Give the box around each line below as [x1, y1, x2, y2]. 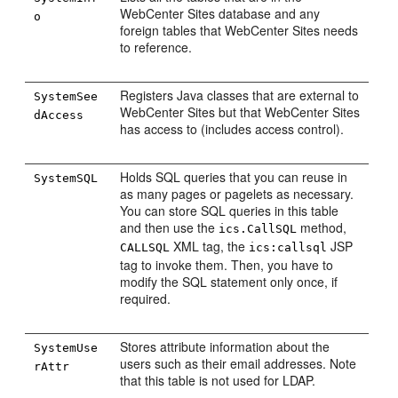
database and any [215, 4, 321, 22]
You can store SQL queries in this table [120, 202, 339, 219]
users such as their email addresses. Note [120, 354, 357, 372]
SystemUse [34, 341, 99, 354]
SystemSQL [34, 171, 99, 185]
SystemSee [34, 90, 99, 103]
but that [215, 103, 266, 121]
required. [120, 290, 171, 307]
